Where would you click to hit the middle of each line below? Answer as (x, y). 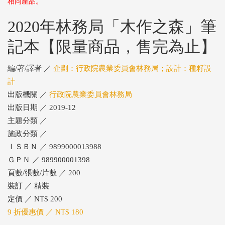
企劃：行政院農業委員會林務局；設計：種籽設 (132, 69)
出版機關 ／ (28, 95)
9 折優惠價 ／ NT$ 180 (45, 212)
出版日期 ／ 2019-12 (42, 108)
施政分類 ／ (27, 134)
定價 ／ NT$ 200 (35, 199)
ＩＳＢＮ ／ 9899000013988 (54, 147)
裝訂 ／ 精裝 (28, 186)
